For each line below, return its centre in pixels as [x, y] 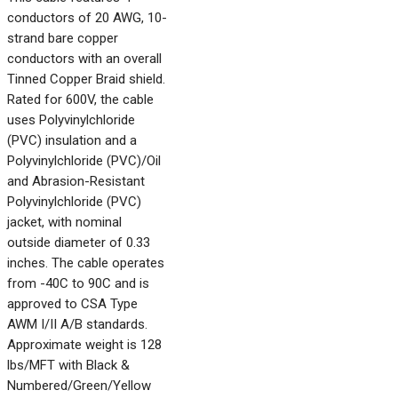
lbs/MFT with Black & [68, 365]
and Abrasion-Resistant [76, 181]
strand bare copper [63, 38]
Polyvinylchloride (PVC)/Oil [84, 161]
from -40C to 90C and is [78, 283]
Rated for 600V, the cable [80, 99]
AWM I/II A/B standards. [77, 324]
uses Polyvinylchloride [71, 120]
